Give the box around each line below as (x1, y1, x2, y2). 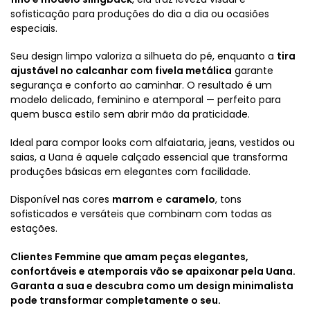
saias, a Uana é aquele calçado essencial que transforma (10, 149, 288, 164)
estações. (10, 221, 57, 236)
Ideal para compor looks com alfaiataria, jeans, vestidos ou (10, 135, 295, 149)
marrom (112, 192, 154, 207)
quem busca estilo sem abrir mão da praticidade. (10, 107, 250, 122)
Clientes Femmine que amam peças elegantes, (10, 249, 248, 264)
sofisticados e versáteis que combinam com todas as (10, 207, 272, 221)
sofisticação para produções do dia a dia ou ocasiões (10, 6, 269, 21)
